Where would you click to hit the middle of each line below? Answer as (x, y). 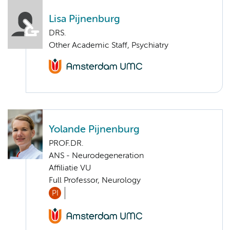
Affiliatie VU (70, 169)
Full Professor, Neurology (95, 181)
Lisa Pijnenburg (84, 19)
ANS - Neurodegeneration (96, 156)
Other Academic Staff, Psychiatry (109, 45)
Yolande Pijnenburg (94, 130)
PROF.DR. (66, 144)
